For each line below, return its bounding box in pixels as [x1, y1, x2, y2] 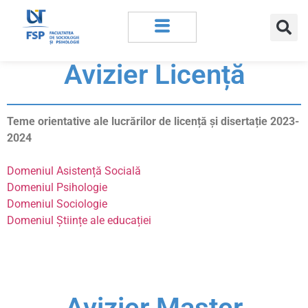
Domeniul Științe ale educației [7, 214, 151, 228]
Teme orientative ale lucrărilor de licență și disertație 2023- [7, 115, 299, 129]
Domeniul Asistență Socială [7, 164, 141, 178]
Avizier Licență [63, 58, 245, 91]
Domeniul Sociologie [7, 197, 107, 211]
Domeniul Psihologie [7, 181, 107, 195]
